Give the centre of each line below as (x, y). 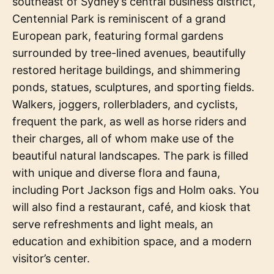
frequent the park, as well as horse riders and (129, 121)
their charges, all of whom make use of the (123, 138)
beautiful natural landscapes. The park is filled (130, 155)
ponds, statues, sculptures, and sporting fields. (133, 87)
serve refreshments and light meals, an (113, 224)
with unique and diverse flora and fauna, (116, 172)
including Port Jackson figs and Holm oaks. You (135, 190)
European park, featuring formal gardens (118, 35)
